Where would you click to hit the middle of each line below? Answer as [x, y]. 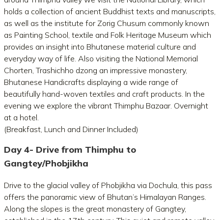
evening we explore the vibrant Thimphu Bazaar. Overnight [106, 106]
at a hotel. [21, 117]
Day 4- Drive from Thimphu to [70, 150]
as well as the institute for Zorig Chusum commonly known [107, 23]
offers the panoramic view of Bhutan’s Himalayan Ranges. [105, 197]
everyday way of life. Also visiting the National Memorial [101, 58]
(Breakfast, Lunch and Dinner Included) [71, 129]
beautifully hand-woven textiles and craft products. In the [104, 94]
